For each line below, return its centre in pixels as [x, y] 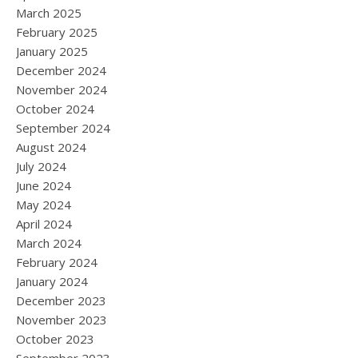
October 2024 [55, 109]
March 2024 [49, 243]
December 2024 [61, 70]
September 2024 [63, 128]
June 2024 [44, 185]
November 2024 [62, 89]
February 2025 [57, 32]
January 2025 [52, 51]
